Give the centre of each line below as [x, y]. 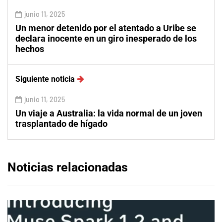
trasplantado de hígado [61, 124]
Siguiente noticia [45, 79]
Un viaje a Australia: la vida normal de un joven [109, 113]
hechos [30, 49]
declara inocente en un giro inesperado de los [106, 39]
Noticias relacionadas [68, 167]
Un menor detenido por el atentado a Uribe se [106, 28]
